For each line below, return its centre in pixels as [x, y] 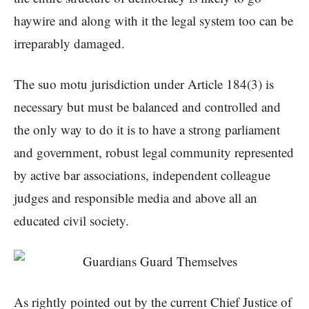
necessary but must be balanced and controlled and [147, 107]
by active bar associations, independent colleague [142, 175]
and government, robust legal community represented [154, 152]
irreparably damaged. [69, 43]
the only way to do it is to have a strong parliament [147, 130]
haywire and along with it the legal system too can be [153, 21]
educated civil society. [71, 221]
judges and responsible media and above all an [136, 198]
